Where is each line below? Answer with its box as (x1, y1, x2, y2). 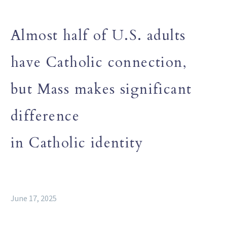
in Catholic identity (11, 133, 143, 153)
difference (11, 106, 80, 126)
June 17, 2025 (11, 193, 57, 203)
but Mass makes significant (11, 79, 192, 99)
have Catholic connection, (11, 52, 187, 72)
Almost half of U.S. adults (11, 25, 186, 45)
